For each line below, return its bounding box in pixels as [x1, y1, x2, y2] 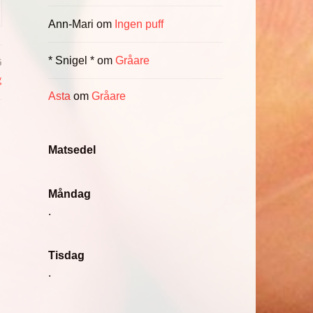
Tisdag [48, 249, 85, 262]
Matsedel [48, 143, 96, 156]
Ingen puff [114, 18, 163, 31]
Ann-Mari [48, 18, 94, 31]
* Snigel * [48, 54, 94, 66]
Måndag [48, 188, 91, 200]
